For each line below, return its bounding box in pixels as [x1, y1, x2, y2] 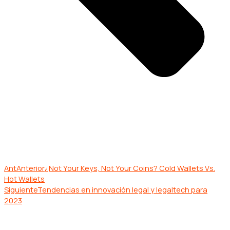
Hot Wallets [4, 174, 45, 184]
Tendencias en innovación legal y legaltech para [37, 184, 207, 195]
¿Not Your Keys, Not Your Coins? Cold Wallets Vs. [45, 163, 215, 174]
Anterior [16, 163, 45, 174]
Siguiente [4, 184, 37, 195]
